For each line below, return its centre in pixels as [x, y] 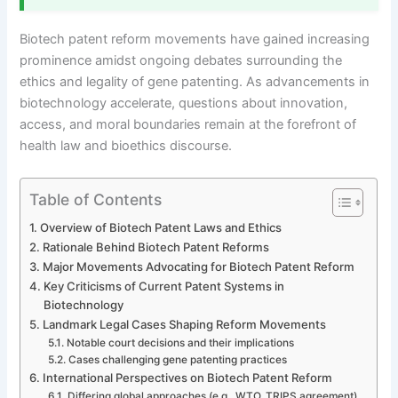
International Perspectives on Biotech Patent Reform [188, 377]
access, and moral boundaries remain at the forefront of [188, 125]
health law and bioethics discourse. [126, 146]
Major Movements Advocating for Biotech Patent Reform [199, 266]
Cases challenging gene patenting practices [177, 359]
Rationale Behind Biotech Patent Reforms [156, 247]
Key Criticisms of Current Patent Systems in [164, 286]
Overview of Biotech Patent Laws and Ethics [161, 227]
